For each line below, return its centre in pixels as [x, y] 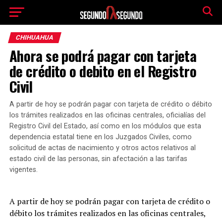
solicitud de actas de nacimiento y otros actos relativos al [102, 148]
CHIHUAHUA [34, 37]
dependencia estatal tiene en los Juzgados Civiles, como [100, 137]
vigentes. [23, 170]
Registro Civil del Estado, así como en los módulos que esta [105, 126]
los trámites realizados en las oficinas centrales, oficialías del [107, 115]
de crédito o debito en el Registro [103, 71]
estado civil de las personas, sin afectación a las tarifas [98, 159]
